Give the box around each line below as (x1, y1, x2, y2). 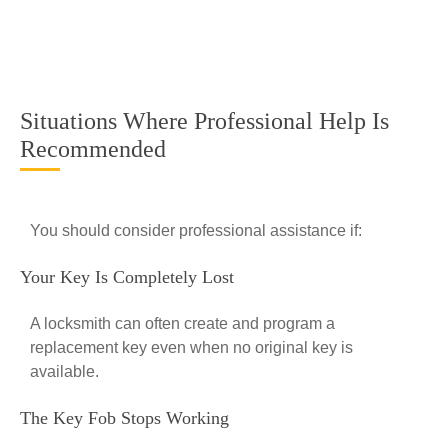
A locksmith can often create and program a (30, 315, 335, 332)
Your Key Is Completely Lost (20, 267, 234, 287)
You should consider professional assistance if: (30, 222, 362, 239)
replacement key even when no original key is (30, 339, 353, 356)
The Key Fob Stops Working (20, 408, 229, 428)
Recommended (20, 136, 166, 162)
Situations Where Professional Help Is (20, 108, 389, 134)
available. (30, 363, 99, 380)
